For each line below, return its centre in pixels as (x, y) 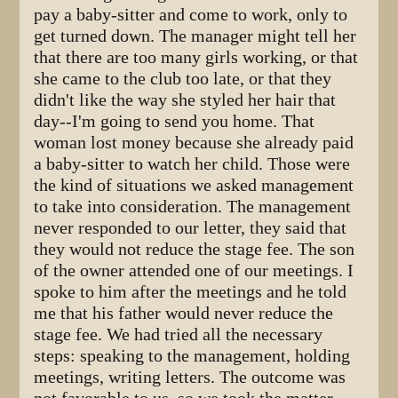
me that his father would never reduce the (184, 313)
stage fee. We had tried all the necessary (179, 334)
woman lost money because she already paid (194, 142)
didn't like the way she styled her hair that (185, 99)
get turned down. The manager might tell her (195, 36)
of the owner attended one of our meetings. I (194, 270)
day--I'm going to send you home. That (175, 121)
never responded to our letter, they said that (191, 227)
